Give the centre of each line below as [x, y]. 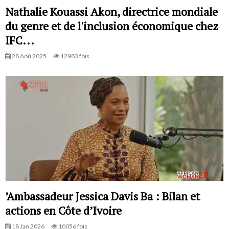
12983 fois [74, 56]
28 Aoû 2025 [29, 56]
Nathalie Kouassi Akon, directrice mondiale [111, 12]
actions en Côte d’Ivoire [63, 210]
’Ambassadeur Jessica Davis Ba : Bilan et [102, 196]
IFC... [20, 40]
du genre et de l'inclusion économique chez [112, 26]
